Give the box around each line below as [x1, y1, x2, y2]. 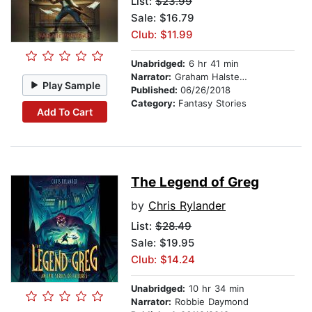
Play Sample [42, 79, 101, 91]
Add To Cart [36, 105, 93, 118]
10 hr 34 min [185, 283, 244, 295]
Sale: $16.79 [131, 11, 194, 25]
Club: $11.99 [131, 28, 193, 42]
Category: [131, 97, 178, 109]
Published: [131, 84, 180, 96]
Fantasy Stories [178, 97, 247, 109]
